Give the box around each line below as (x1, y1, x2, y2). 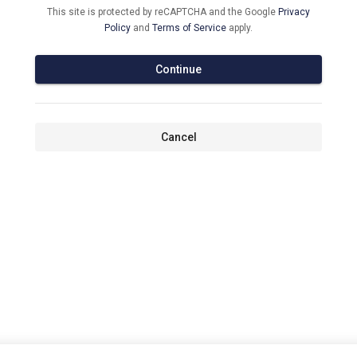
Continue (155, 62, 202, 76)
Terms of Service (152, 22, 229, 33)
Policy (104, 22, 133, 33)
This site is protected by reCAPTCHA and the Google (47, 6, 278, 18)
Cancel (160, 130, 197, 143)
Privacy (278, 6, 310, 18)
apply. (229, 22, 253, 33)
